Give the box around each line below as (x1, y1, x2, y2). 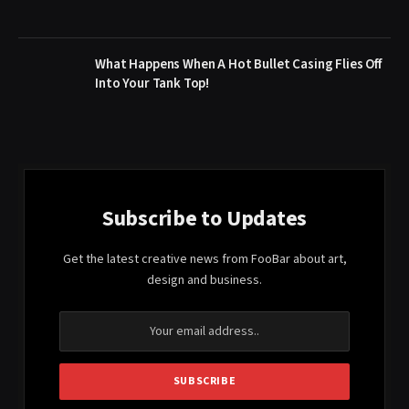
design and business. (147, 270, 262, 289)
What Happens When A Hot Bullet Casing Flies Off (95, 54, 382, 74)
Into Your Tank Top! (95, 73, 210, 93)
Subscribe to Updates (101, 202, 308, 235)
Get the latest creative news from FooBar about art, (62, 249, 347, 268)
